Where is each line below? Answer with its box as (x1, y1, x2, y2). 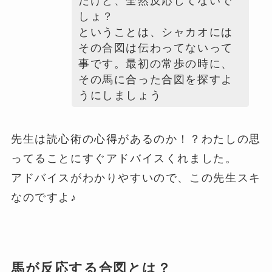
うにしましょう (78, 89, 162, 102)
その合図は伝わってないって (78, 42, 233, 55)
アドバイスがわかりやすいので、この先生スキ (10, 172, 261, 185)
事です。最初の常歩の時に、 (78, 58, 233, 70)
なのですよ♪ (10, 191, 77, 204)
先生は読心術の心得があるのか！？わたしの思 (10, 133, 261, 146)
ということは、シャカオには (78, 26, 233, 39)
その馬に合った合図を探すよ (78, 73, 233, 86)
